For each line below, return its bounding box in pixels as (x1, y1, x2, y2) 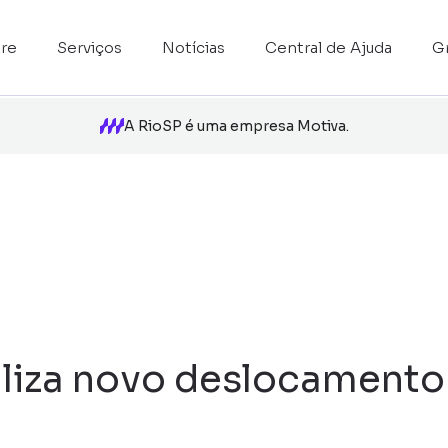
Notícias (162, 38, 225, 57)
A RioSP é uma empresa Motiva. (123, 117, 349, 135)
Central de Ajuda (265, 38, 392, 57)
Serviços (57, 38, 122, 57)
